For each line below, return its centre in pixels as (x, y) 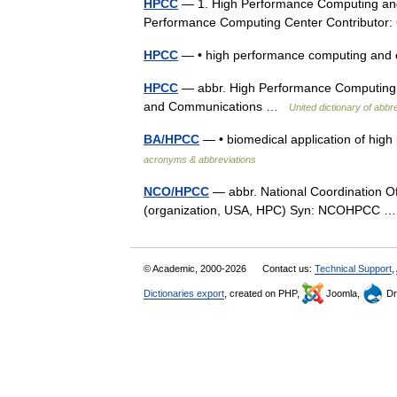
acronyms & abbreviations (200, 160)
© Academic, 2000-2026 (196, 269)
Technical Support (353, 269)
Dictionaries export (184, 293)
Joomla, (343, 293)
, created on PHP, (263, 293)
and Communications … (216, 106)
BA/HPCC (171, 139)
